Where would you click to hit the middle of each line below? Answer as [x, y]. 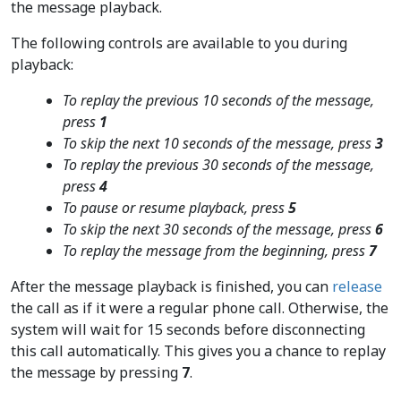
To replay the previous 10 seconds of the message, [218, 100]
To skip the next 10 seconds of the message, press [218, 143]
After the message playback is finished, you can [171, 286]
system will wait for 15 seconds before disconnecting [188, 329]
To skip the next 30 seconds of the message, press [218, 229]
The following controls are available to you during [179, 43]
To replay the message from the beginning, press [215, 251]
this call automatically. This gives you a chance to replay [198, 351]
